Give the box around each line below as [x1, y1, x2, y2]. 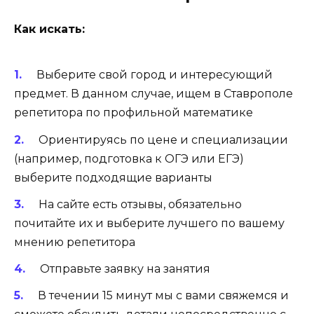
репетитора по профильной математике [14, 106, 253, 120]
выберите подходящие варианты [14, 170, 212, 184]
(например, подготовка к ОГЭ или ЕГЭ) [14, 151, 244, 165]
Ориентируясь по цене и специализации [38, 132, 288, 146]
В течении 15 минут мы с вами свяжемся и [37, 289, 289, 303]
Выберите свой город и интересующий [36, 68, 273, 82]
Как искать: [14, 22, 85, 36]
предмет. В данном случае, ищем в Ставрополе [14, 87, 293, 101]
